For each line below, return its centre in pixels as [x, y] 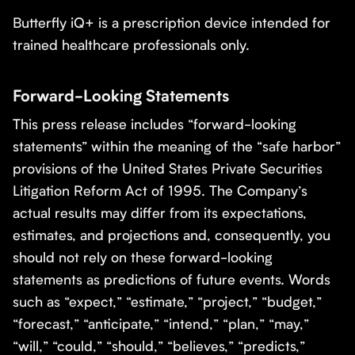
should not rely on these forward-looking [143, 257]
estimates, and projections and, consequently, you [172, 235]
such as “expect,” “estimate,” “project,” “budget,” [167, 302]
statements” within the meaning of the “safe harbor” [177, 146]
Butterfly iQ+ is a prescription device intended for [172, 23]
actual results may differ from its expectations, [160, 213]
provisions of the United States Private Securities [168, 168]
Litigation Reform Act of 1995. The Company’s [160, 191]
